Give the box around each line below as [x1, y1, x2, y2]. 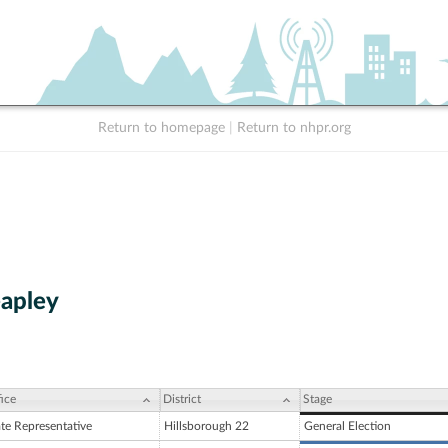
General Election [304, 420, 391, 433]
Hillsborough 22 [164, 420, 249, 433]
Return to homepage [97, 121, 225, 135]
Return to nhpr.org [236, 121, 351, 135]
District [163, 393, 201, 406]
